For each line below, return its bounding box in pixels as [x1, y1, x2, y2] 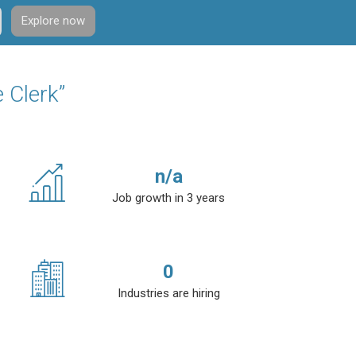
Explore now [21, 13, 85, 28]
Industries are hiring [117, 286, 220, 300]
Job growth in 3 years [112, 191, 225, 205]
